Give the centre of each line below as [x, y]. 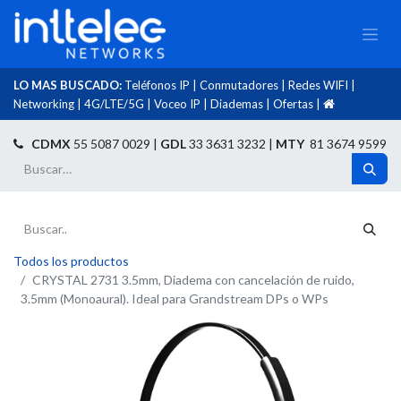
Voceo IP [177, 104]
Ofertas [293, 104]
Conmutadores [239, 85]
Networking [44, 104]
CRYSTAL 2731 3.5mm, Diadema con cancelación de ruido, [193, 280]
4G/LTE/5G [114, 104]
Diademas [237, 104]
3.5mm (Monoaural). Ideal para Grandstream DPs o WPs [175, 299]
